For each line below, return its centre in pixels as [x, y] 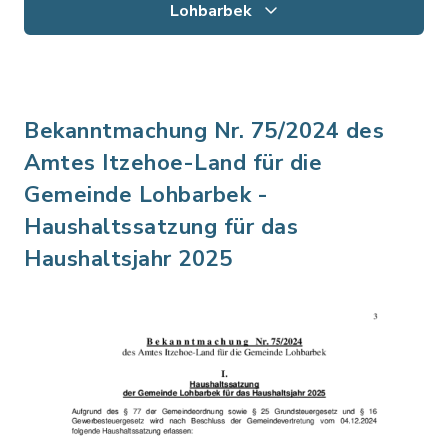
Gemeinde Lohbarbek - [146, 195]
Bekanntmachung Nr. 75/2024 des [204, 131]
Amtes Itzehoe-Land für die [173, 163]
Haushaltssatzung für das [161, 227]
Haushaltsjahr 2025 [128, 259]
